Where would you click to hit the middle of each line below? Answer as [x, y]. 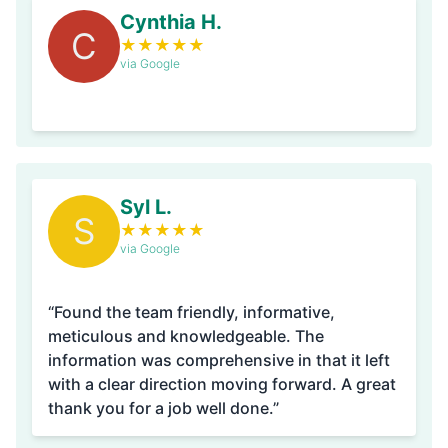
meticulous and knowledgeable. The [171, 336]
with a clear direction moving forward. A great [222, 384]
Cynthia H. [171, 22]
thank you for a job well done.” [163, 408]
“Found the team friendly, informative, [191, 312]
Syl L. [146, 207]
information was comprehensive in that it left [219, 360]
